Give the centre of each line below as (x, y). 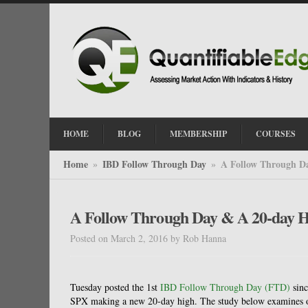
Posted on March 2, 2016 (119, 238)
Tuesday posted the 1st (115, 287)
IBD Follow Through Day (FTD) (225, 287)
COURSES (276, 134)
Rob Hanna (205, 238)
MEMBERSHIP (198, 134)
